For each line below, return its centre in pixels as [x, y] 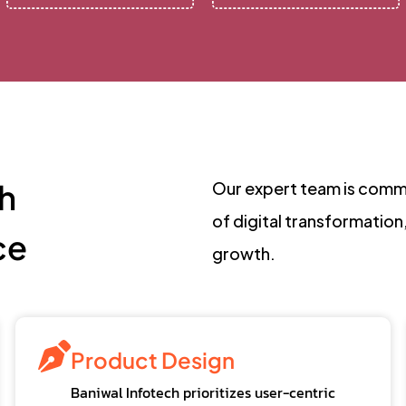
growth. [244, 253]
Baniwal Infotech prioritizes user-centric [203, 392]
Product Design [152, 359]
